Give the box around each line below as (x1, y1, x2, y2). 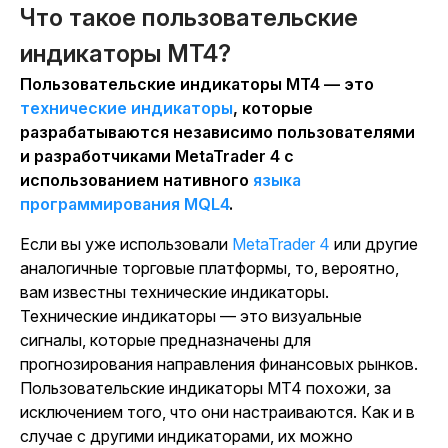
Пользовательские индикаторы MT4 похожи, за (20, 378, 391, 398)
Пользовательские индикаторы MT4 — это (20, 74, 374, 94)
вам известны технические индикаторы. (20, 282, 329, 302)
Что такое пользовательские (20, 3, 358, 32)
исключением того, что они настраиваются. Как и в (20, 402, 415, 422)
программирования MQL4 (20, 194, 229, 214)
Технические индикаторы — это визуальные (20, 306, 362, 326)
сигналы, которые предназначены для (20, 330, 311, 350)
